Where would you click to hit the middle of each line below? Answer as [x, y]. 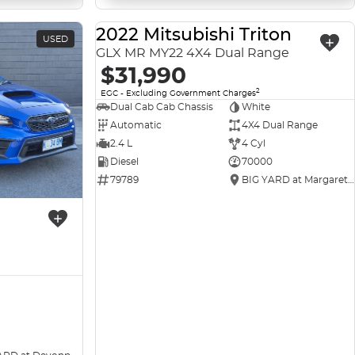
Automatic [136, 125]
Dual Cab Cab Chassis [162, 107]
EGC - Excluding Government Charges [178, 93]
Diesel [124, 162]
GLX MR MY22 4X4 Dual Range [193, 53]
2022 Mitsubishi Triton [194, 35]
